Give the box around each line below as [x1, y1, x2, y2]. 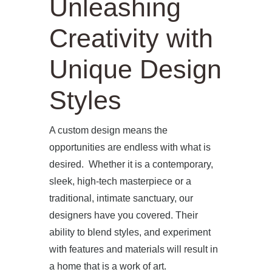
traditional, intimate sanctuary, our [49, 192, 193, 203]
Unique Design [49, 54, 222, 84]
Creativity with [49, 23, 213, 53]
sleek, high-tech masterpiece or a [49, 175, 191, 186]
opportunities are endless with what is [49, 141, 211, 152]
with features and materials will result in [49, 243, 218, 254]
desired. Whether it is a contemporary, [49, 158, 213, 169]
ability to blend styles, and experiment [49, 226, 211, 237]
